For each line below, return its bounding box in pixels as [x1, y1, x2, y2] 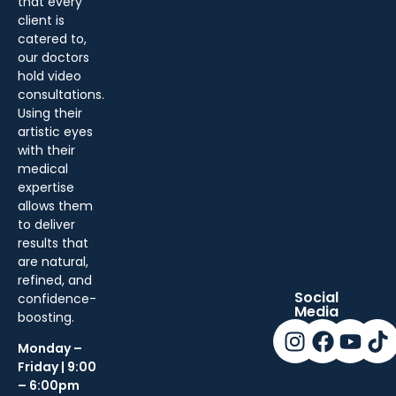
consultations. [18, 85, 104, 103]
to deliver [18, 215, 75, 233]
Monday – [18, 339, 82, 357]
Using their [18, 103, 82, 122]
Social [294, 287, 339, 308]
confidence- [18, 289, 96, 308]
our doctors [18, 48, 89, 66]
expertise [18, 178, 74, 196]
